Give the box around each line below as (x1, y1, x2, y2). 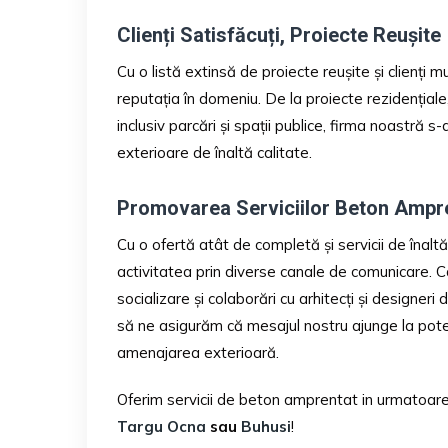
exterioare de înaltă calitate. (117, 142, 312, 162)
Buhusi (241, 416, 291, 436)
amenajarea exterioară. (117, 342, 279, 362)
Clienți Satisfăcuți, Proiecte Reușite (117, 22, 441, 47)
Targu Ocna (117, 416, 206, 436)
